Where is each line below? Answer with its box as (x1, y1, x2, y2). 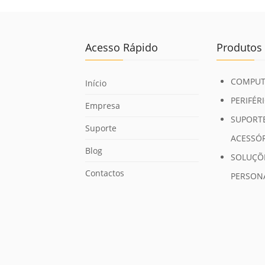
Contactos (85, 167, 124, 179)
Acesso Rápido (85, 40, 158, 55)
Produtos (216, 40, 262, 55)
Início (85, 77, 106, 89)
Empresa (85, 100, 120, 112)
